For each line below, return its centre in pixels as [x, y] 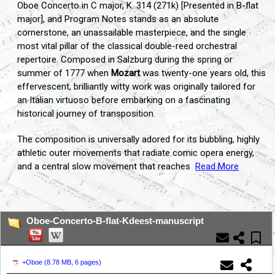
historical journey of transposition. [86, 114]
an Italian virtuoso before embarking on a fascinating [124, 100]
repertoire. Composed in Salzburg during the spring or [125, 60]
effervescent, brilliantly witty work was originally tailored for [136, 87]
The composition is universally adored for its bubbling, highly [138, 140]
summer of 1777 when [64, 73]
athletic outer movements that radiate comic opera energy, [136, 153]
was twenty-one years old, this [203, 73]
